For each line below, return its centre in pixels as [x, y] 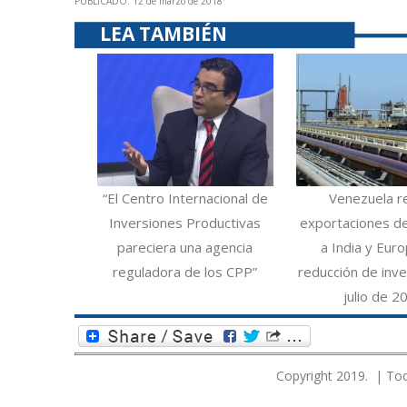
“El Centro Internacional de [185, 198]
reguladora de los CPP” [185, 271]
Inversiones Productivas [185, 222]
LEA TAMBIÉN [164, 34]
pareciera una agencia [185, 247]
